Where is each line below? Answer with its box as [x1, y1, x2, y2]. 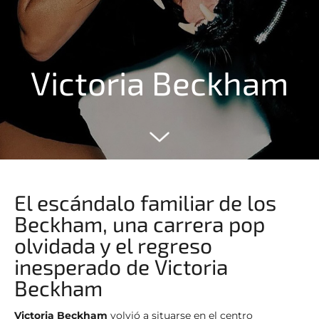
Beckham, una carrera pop [14, 210, 265, 236]
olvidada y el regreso [14, 231, 212, 258]
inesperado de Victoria [14, 253, 228, 279]
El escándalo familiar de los [14, 189, 276, 215]
